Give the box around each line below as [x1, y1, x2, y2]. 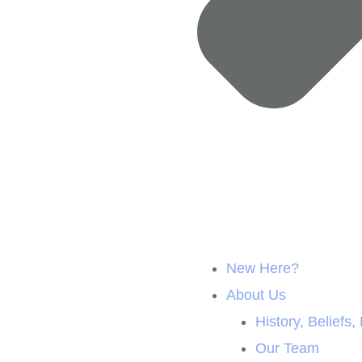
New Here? [226, 260, 299, 277]
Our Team [255, 340, 319, 357]
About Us [226, 287, 286, 304]
